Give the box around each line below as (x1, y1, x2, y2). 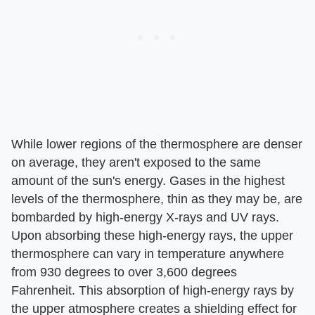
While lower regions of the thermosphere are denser (11, 137, 302, 152)
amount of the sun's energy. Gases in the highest (11, 174, 285, 188)
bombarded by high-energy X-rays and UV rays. (11, 210, 279, 225)
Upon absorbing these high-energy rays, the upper (11, 229, 293, 243)
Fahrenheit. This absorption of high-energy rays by (11, 283, 294, 298)
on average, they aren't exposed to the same (11, 155, 261, 170)
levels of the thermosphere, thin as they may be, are (11, 192, 302, 207)
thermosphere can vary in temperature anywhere (11, 247, 284, 262)
